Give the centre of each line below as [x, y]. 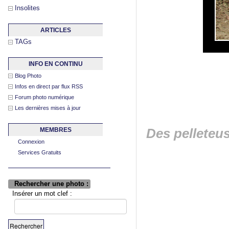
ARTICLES [56, 30]
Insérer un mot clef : [40, 193]
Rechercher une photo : [49, 184]
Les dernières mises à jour [48, 108]
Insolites [27, 8]
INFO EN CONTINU [56, 64]
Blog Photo [28, 76]
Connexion [31, 142]
